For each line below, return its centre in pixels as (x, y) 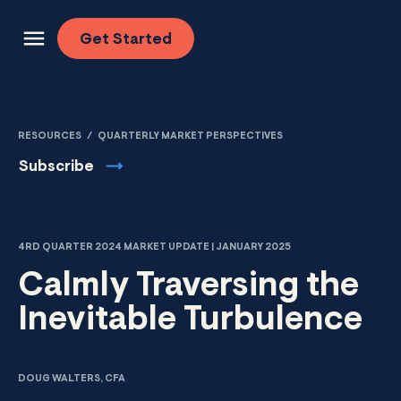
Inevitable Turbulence (190, 321)
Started (142, 40)
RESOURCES (50, 137)
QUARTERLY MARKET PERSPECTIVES (190, 137)
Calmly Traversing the (188, 287)
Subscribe (56, 166)
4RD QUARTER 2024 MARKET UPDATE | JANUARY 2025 (154, 247)
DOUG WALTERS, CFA (72, 379)
